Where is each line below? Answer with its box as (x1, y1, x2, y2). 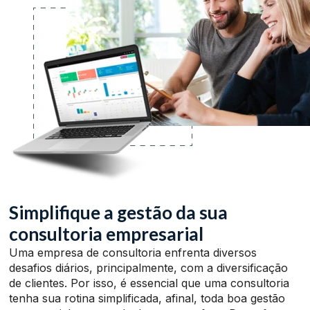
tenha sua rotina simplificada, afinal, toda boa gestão (9, 291, 286, 305)
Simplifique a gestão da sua (9, 201, 228, 224)
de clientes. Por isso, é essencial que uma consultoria (9, 275, 290, 290)
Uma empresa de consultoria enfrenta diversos (9, 245, 257, 259)
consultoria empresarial (9, 222, 204, 245)
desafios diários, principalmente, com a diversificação (9, 260, 289, 275)
